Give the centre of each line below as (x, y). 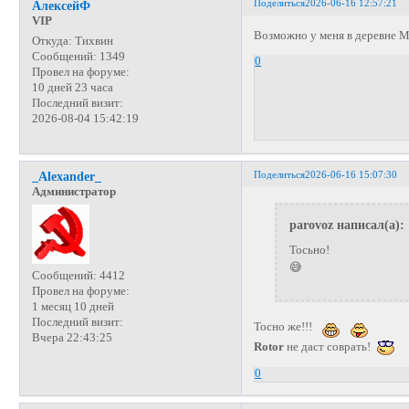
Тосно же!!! (286, 326)
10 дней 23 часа (72, 87)
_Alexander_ (66, 176)
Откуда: (52, 41)
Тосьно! (309, 250)
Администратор (73, 191)
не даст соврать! (330, 346)
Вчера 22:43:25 (72, 338)
